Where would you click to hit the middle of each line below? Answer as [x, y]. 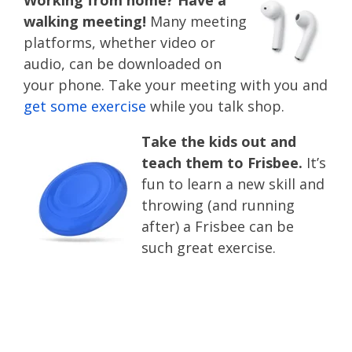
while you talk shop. [215, 106]
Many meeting [198, 21]
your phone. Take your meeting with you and [176, 85]
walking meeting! [87, 21]
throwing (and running [218, 205]
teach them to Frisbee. [224, 163]
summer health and [169, 289]
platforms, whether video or [119, 42]
